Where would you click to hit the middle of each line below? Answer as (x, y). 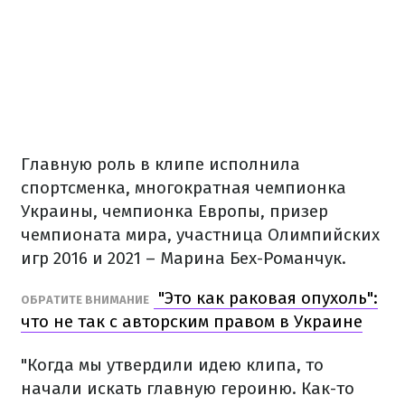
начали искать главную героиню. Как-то (188, 388)
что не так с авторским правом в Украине (192, 321)
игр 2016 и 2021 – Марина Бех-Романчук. (184, 258)
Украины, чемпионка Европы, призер (174, 211)
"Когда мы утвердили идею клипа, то (172, 365)
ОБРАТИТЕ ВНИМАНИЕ (85, 300)
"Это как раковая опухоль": (266, 298)
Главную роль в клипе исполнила (160, 164)
